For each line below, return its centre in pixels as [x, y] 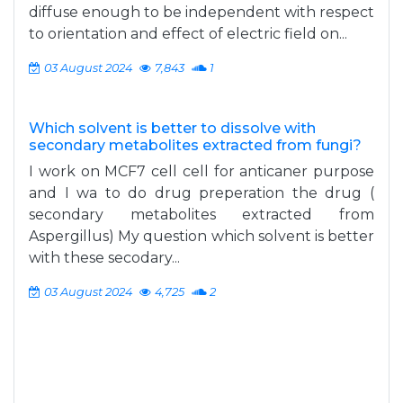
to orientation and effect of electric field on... [188, 34]
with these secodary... [104, 258]
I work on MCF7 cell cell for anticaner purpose [201, 171]
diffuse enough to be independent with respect [201, 12]
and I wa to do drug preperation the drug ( [201, 193]
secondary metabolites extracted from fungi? [195, 145]
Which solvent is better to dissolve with [172, 128]
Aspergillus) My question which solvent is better [201, 236]
